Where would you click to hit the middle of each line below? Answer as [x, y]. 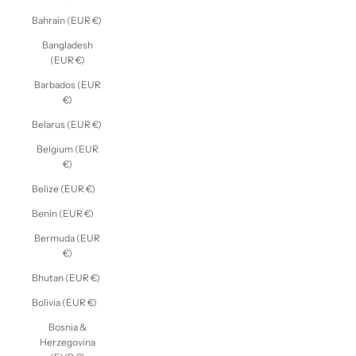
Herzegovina [67, 342]
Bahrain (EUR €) [67, 20]
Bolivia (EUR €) [64, 302]
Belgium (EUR [67, 149]
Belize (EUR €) [64, 188]
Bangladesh [67, 44]
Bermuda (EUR [67, 238]
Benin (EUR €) [63, 213]
